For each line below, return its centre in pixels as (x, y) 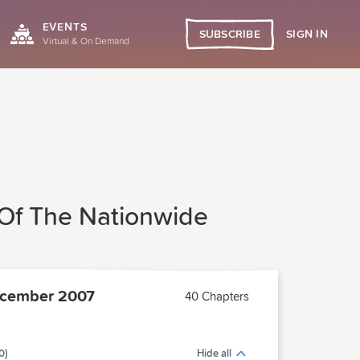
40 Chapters (217, 297)
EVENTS (65, 27)
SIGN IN (307, 34)
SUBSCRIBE (230, 35)
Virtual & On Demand (86, 42)
